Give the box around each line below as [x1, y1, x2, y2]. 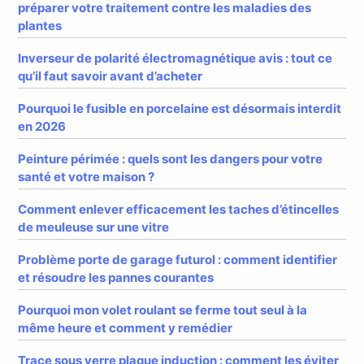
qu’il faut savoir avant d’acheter [18, 68, 203, 84]
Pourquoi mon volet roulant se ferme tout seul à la [18, 301, 308, 318]
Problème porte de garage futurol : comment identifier [18, 251, 338, 267]
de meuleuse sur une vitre [18, 219, 170, 235]
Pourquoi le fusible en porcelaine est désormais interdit [18, 101, 342, 117]
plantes [18, 18, 63, 34]
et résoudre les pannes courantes [18, 269, 214, 285]
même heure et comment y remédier [18, 319, 233, 336]
